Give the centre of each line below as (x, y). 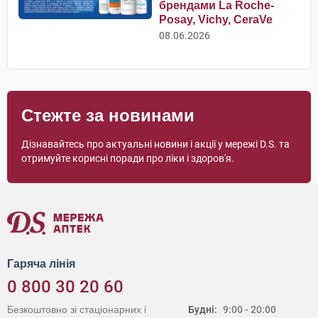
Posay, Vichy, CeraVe (216, 20)
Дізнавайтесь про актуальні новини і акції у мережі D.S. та (155, 144)
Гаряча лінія (41, 264)
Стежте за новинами (108, 116)
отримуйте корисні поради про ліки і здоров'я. (128, 159)
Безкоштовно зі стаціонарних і (77, 310)
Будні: (203, 310)
